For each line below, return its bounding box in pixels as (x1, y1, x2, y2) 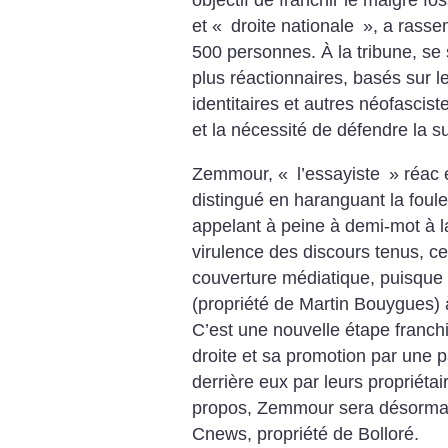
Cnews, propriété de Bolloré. (192, 423, 419, 444)
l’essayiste (292, 163, 385, 184)
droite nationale (226, 16, 359, 37)
